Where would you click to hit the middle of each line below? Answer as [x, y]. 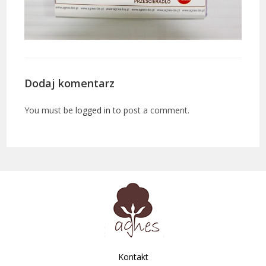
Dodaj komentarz [70, 83]
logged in [93, 110]
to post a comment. [150, 110]
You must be [50, 110]
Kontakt [133, 257]
